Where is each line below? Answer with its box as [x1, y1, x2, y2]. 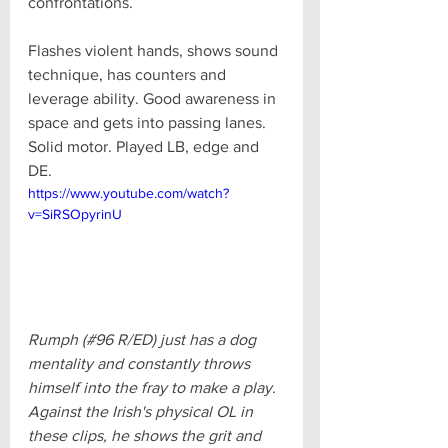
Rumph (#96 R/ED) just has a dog [28, 330, 260, 348]
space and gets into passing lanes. [28, 114, 270, 132]
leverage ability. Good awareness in [28, 90, 280, 108]
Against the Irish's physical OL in [28, 402, 257, 420]
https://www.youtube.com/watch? [28, 185, 229, 202]
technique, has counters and [28, 66, 230, 84]
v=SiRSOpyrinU [28, 206, 122, 223]
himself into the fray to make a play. [28, 378, 280, 396]
